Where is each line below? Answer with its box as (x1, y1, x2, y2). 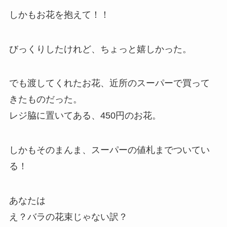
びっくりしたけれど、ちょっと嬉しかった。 (9, 44, 192, 54)
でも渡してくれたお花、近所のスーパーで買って (9, 78, 210, 89)
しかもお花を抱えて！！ (9, 9, 109, 20)
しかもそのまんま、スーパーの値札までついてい (9, 145, 210, 156)
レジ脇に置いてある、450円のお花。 (9, 110, 161, 121)
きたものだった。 (9, 94, 82, 105)
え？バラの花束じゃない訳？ (9, 212, 128, 222)
